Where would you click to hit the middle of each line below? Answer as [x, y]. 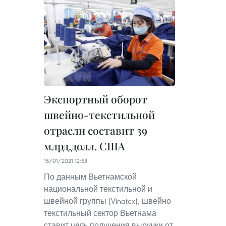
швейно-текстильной [99, 115]
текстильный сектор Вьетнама [100, 213]
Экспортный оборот [96, 99]
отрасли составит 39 [96, 130]
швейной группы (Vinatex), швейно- [108, 201]
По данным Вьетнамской [90, 177]
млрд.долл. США [84, 146]
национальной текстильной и [98, 189]
